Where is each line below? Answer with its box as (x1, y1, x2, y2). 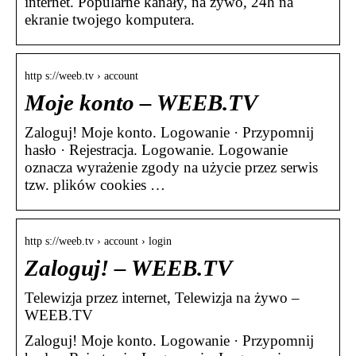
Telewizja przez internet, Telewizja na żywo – (25, 289, 300, 307)
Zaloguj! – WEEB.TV (25, 256, 232, 281)
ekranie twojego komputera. (25, 11, 195, 29)
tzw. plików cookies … (25, 176, 165, 194)
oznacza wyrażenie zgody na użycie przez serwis (25, 159, 318, 176)
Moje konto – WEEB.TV (25, 91, 257, 116)
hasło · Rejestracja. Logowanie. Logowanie (25, 141, 288, 159)
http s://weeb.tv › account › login (25, 235, 172, 248)
